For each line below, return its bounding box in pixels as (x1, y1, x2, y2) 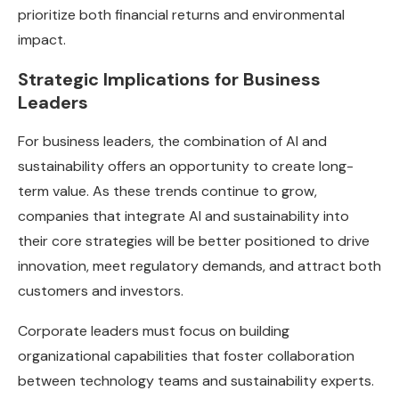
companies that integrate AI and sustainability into (18, 207, 349, 226)
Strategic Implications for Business (18, 68, 321, 92)
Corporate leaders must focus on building (18, 322, 289, 341)
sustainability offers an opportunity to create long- (18, 157, 354, 176)
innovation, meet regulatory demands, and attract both (18, 256, 381, 276)
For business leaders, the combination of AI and (18, 132, 327, 151)
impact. (18, 30, 66, 50)
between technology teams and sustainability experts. (18, 371, 374, 391)
